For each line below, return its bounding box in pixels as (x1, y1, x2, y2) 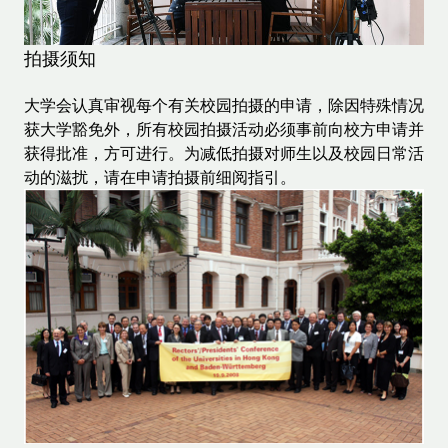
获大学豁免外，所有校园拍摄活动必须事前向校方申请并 (24, 118, 424, 141)
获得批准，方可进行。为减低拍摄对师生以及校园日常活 (24, 142, 424, 165)
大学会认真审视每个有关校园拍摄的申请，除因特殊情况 (24, 94, 424, 117)
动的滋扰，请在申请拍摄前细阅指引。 (24, 166, 296, 189)
